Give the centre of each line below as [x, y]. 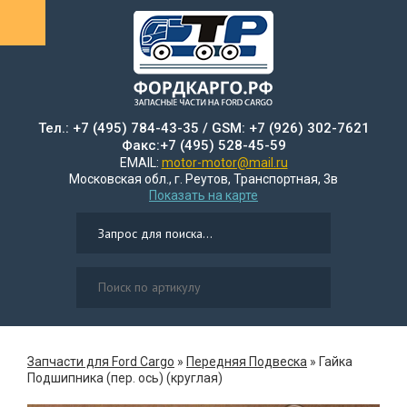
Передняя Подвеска [247, 362]
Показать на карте [203, 195]
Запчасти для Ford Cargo [101, 362]
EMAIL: [140, 163]
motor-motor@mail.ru [224, 163]
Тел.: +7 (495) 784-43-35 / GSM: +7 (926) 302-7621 [203, 128]
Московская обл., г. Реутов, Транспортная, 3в [203, 179]
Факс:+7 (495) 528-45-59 [203, 145]
